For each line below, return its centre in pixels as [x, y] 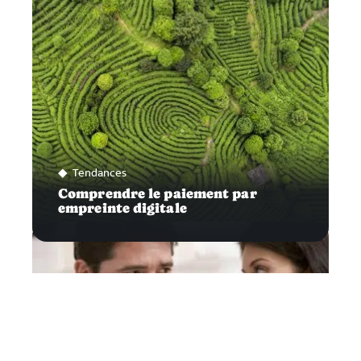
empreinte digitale [122, 208]
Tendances [100, 172]
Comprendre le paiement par [158, 193]
